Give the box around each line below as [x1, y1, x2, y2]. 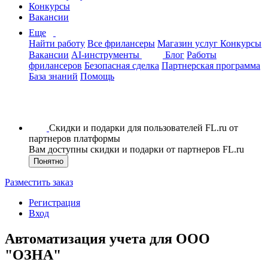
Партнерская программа [162, 60, 260, 71]
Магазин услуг [157, 38, 220, 48]
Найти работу [29, 38, 85, 48]
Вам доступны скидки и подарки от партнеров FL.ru [29, 144, 244, 154]
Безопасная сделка [84, 60, 159, 71]
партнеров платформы [29, 133, 120, 144]
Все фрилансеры [87, 38, 155, 48]
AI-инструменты [71, 50, 142, 60]
